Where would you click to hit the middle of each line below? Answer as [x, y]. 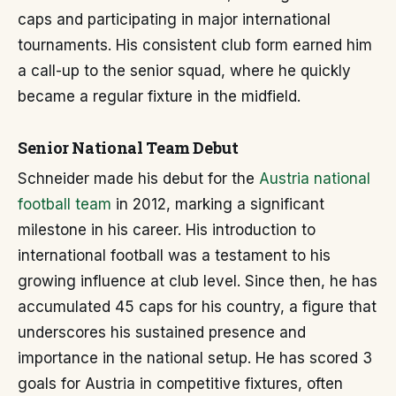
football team [65, 204]
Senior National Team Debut [128, 148]
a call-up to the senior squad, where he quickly [184, 71]
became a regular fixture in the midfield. [159, 96]
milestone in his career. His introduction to [167, 230]
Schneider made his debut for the [138, 179]
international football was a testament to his [174, 255]
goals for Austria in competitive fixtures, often [180, 384]
